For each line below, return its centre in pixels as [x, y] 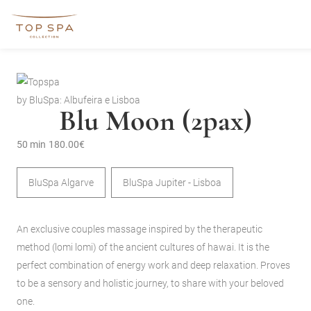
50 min [31, 144]
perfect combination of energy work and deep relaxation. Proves [153, 265]
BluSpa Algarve [61, 182]
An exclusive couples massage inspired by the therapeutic [140, 229]
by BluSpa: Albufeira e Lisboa [78, 100]
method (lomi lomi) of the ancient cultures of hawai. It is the [143, 247]
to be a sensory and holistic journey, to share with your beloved [150, 283]
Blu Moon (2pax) [155, 120]
